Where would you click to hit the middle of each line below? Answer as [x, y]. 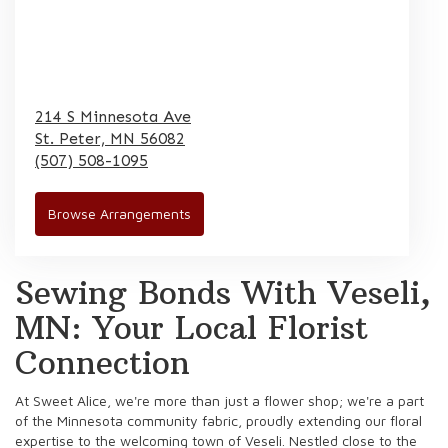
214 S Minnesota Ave [113, 116]
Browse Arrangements [119, 213]
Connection [102, 362]
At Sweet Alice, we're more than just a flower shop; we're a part [219, 400]
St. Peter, [72, 138]
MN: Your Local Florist [191, 327]
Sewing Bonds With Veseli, [223, 292]
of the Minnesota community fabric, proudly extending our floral [218, 420]
